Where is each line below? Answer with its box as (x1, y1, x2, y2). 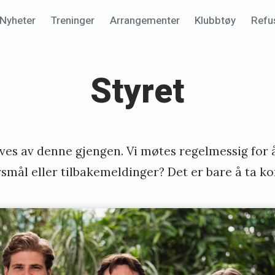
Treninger (50, 13, 95, 29)
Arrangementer (109, 13, 180, 29)
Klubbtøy (195, 13, 236, 29)
